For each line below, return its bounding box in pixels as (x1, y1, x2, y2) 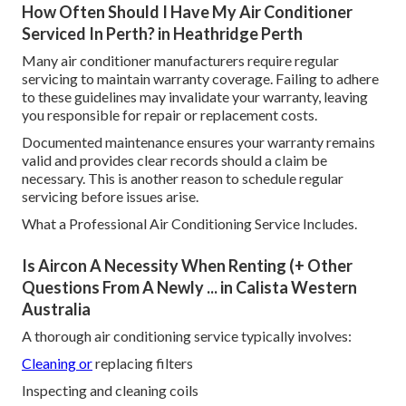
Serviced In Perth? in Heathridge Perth (22, 24, 303, 44)
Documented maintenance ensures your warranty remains (22, 133, 375, 151)
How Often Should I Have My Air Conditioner (22, 2, 353, 23)
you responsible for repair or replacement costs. (22, 106, 317, 124)
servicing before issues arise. (22, 188, 198, 206)
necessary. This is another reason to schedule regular (22, 169, 343, 188)
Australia (22, 299, 91, 320)
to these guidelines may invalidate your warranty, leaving (22, 88, 368, 106)
